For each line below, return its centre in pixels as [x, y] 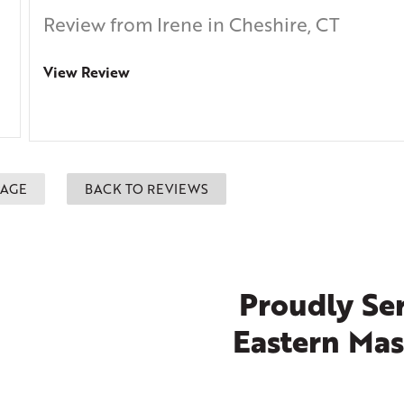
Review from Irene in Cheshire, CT [191, 24]
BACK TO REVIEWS [146, 189]
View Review [86, 72]
